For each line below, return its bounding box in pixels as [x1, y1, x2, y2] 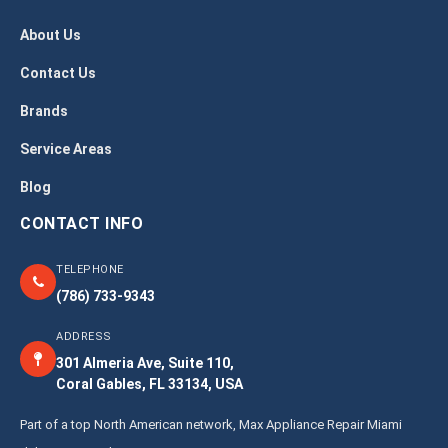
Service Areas [20, 141, 112, 158]
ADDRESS [56, 330, 112, 344]
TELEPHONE [56, 263, 124, 277]
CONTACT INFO [20, 214, 143, 234]
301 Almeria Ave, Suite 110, [56, 355, 234, 372]
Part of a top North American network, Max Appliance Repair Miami [20, 417, 402, 433]
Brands [20, 103, 68, 120]
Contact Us [20, 65, 96, 82]
